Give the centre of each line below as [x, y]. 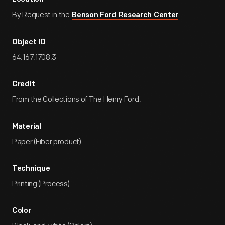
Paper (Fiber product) [47, 142]
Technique [31, 169]
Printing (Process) [41, 184]
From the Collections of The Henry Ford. [77, 100]
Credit [24, 85]
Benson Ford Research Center [125, 15]
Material [27, 127]
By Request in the [42, 15]
